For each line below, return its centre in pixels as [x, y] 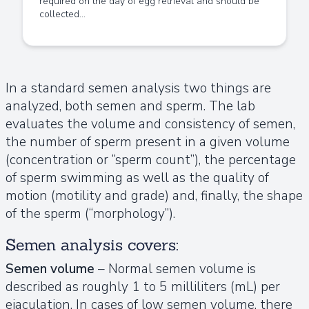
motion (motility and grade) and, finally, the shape [154, 196]
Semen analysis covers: [92, 244]
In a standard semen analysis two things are [138, 88]
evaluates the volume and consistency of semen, [150, 124]
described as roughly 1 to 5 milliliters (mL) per [143, 287]
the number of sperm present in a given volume [148, 142]
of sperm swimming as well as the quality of [137, 178]
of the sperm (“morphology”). [90, 213]
